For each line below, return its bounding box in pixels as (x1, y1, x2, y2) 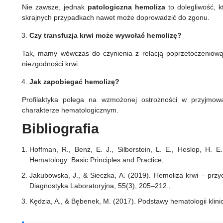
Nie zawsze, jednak (22, 3, 88, 11)
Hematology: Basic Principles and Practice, (29, 156, 164, 164)
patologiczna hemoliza (87, 3, 165, 11)
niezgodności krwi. (22, 60, 80, 68)
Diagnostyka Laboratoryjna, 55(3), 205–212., (29, 182, 171, 190)
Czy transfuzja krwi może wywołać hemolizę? (29, 31, 182, 40)
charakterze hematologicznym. (22, 106, 120, 114)
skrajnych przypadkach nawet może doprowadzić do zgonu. (22, 13, 212, 22)
